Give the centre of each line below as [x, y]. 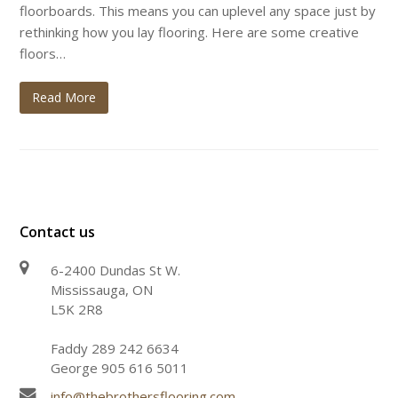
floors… [43, 54]
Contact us [58, 232]
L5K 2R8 [77, 310]
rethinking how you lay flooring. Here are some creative [190, 32]
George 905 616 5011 [120, 368]
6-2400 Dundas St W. [116, 271]
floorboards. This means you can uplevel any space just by [198, 11]
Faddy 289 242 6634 [115, 349]
